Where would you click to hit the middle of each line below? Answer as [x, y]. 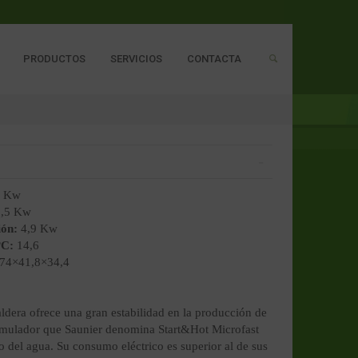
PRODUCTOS [54, 59]
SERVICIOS [136, 59]
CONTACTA [214, 59]
